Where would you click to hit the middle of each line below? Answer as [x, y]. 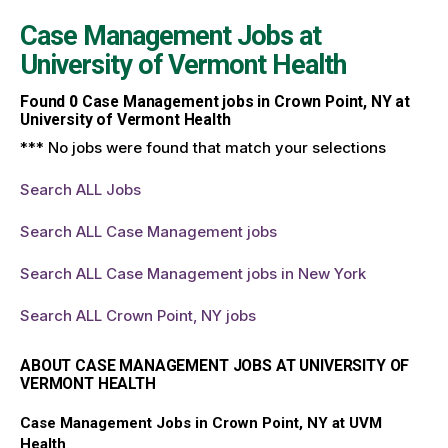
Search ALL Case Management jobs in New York [193, 273]
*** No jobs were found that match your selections [203, 147]
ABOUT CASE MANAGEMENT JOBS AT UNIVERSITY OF [215, 365]
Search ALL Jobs [80, 189]
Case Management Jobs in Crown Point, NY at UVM [201, 422]
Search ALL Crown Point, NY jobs [138, 315]
